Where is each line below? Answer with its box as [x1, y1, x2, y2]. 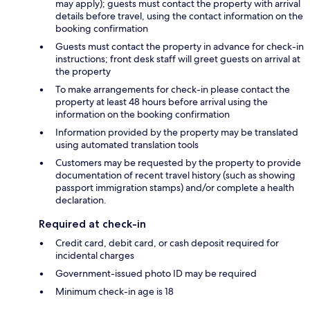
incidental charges [55, 249, 134, 262]
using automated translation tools [55, 138, 199, 152]
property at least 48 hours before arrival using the [55, 95, 268, 109]
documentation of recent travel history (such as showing [55, 169, 295, 182]
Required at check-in [39, 217, 146, 231]
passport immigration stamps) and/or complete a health [55, 181, 294, 194]
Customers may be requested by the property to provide [55, 156, 301, 170]
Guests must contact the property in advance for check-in [55, 40, 304, 53]
